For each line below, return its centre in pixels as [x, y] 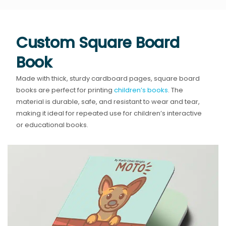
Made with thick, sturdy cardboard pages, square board [108, 79]
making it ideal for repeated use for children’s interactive [109, 114]
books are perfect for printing [65, 90]
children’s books [141, 90]
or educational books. [52, 125]
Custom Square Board [98, 43]
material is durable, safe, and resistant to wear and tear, [108, 102]
